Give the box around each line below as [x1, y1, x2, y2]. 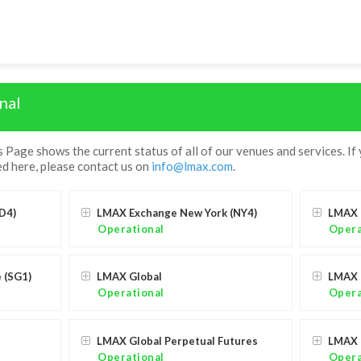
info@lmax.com [151, 159, 233, 174]
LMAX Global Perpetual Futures [97, 334, 259, 348]
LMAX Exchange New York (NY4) [97, 205, 258, 219]
